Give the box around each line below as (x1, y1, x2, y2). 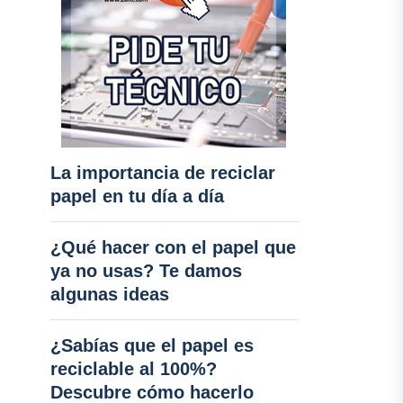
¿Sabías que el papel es (49, 336, 254, 355)
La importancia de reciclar (49, 163, 275, 183)
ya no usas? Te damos (49, 261, 242, 281)
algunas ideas (49, 284, 169, 304)
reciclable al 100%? (49, 359, 217, 379)
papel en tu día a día (49, 186, 224, 206)
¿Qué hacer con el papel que (49, 237, 296, 257)
